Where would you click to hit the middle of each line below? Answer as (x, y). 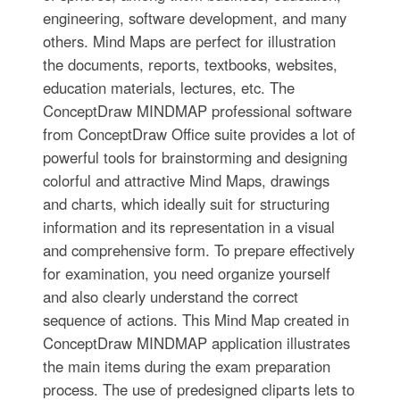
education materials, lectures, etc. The (168, 88)
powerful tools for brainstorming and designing (195, 158)
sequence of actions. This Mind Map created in (196, 320)
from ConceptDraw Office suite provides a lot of (199, 134)
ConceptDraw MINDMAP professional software (197, 111)
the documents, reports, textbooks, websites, (190, 65)
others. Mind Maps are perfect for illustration (189, 42)
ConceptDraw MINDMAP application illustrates (196, 343)
